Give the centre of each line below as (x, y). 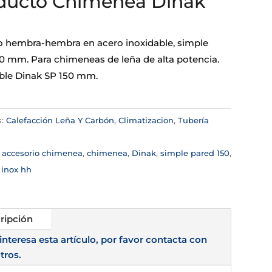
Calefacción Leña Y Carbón (60, 120)
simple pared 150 (195, 153)
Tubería (193, 120)
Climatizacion (146, 120)
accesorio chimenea (42, 153)
